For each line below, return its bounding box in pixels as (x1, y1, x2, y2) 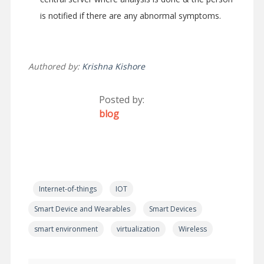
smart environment (34, 224, 98, 235)
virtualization (116, 224, 160, 235)
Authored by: (28, 61, 82, 72)
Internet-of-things (38, 184, 97, 194)
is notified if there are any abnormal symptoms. (39, 10, 221, 22)
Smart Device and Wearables (34, 204, 130, 214)
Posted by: (98, 93, 144, 107)
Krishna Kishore (81, 61, 145, 72)
